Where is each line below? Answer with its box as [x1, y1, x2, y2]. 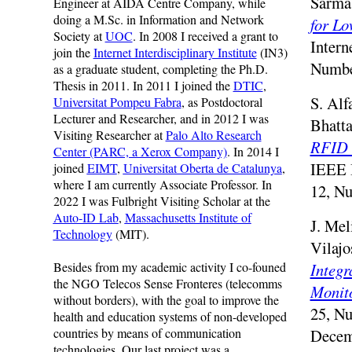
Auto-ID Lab [53, 209, 119, 225]
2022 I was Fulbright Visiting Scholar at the [53, 192, 270, 209]
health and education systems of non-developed [53, 308, 287, 324]
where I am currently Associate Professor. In [53, 176, 272, 192]
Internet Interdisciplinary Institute [93, 44, 257, 60]
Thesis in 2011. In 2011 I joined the [53, 77, 233, 93]
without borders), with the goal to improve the [53, 291, 279, 308]
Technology [53, 225, 112, 242]
